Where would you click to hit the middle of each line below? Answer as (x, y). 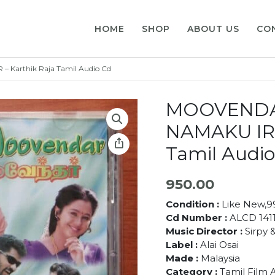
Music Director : (204, 231)
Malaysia (219, 258)
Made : (182, 258)
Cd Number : (196, 217)
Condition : (192, 204)
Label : (181, 244)
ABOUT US (214, 29)
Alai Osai (218, 244)
